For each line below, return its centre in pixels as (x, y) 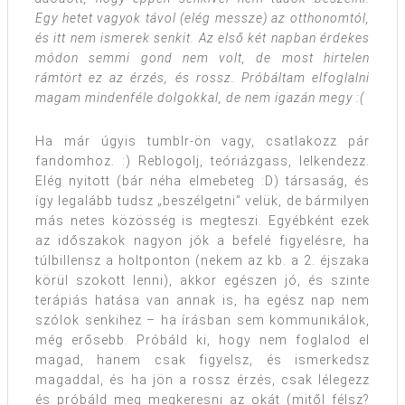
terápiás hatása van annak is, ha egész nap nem (202, 301)
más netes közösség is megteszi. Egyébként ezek (202, 221)
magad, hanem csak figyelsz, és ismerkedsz (202, 360)
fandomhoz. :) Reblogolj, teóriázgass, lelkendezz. (202, 161)
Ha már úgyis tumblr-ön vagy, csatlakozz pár (202, 141)
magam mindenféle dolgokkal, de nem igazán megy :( (200, 98)
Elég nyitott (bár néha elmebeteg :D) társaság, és (202, 181)
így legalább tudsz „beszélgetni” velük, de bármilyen (202, 201)
